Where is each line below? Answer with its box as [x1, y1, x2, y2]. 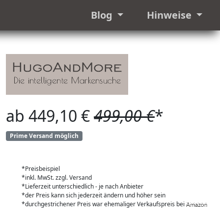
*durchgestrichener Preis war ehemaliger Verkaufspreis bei [22, 200, 186, 209]
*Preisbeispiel [22, 165, 60, 173]
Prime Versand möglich [9, 132, 79, 140]
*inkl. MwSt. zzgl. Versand [22, 173, 92, 182]
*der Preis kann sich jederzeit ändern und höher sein [22, 191, 165, 200]
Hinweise [146, 8, 194, 22]
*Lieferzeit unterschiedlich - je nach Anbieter [22, 182, 143, 191]
